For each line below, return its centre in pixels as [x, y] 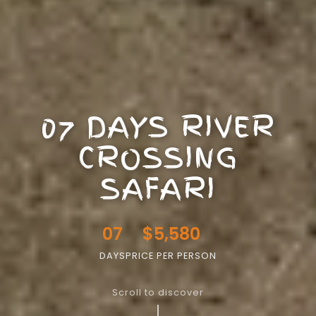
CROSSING [158, 158]
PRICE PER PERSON [171, 255]
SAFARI [158, 189]
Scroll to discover [158, 292]
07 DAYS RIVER [158, 127]
